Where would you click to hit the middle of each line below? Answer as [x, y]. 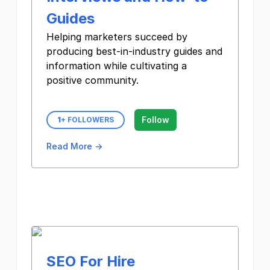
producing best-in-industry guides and [134, 51]
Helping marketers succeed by [117, 37]
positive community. [93, 80]
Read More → [74, 146]
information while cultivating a [117, 66]
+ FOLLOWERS [87, 120]
